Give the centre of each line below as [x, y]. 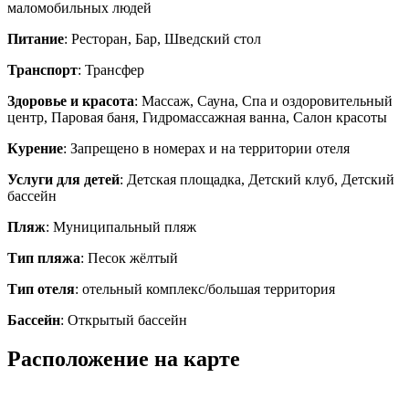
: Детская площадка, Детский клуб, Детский [257, 180]
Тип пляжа [44, 258]
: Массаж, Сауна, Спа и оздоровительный [263, 101]
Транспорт [42, 70]
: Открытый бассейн [124, 320]
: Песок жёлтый [129, 258]
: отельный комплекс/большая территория [205, 289]
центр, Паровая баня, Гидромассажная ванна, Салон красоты [197, 118]
